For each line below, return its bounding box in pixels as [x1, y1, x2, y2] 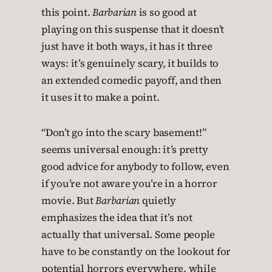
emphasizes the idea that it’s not [41, 211, 192, 225]
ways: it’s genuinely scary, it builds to [41, 56, 219, 71]
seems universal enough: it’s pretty [41, 143, 208, 157]
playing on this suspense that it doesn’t [41, 22, 224, 37]
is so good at [136, 5, 197, 20]
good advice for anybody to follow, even [41, 160, 229, 174]
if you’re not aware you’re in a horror [41, 177, 217, 191]
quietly [140, 194, 176, 208]
